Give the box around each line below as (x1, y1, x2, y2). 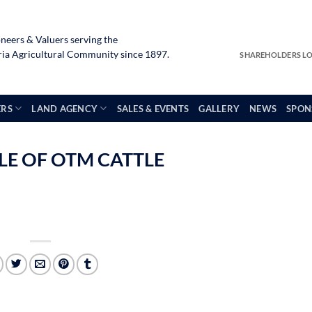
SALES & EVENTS (116, 102, 189, 114)
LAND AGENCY (31, 102, 98, 114)
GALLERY (198, 102, 240, 114)
